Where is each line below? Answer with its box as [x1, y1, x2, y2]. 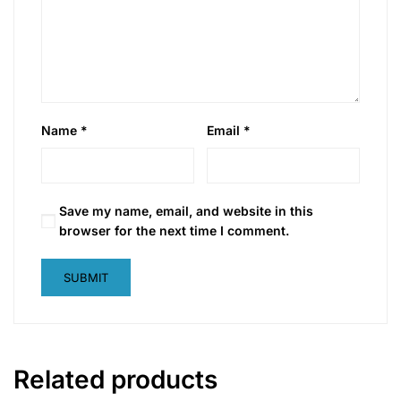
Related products [13, 364, 218, 396]
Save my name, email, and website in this [59, 203, 313, 219]
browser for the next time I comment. [59, 223, 289, 239]
